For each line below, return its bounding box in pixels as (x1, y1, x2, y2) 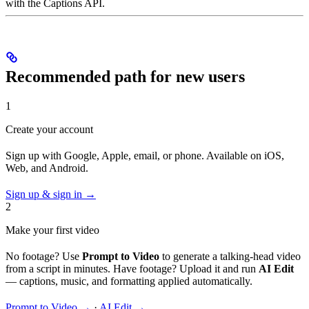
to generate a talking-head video (159, 250, 301, 262)
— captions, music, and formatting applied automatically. (6, 275, 252, 287)
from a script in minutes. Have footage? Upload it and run (6, 262, 259, 275)
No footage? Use (6, 250, 82, 262)
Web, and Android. (6, 161, 88, 174)
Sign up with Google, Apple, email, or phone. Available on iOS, (6, 149, 284, 161)
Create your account (6, 123, 93, 135)
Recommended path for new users (6, 67, 245, 86)
